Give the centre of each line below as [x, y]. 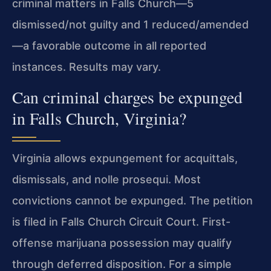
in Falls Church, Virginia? [99, 118]
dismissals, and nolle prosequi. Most [106, 179]
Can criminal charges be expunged [127, 97]
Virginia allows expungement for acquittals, [125, 158]
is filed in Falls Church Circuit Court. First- [121, 221]
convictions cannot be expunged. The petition [132, 200]
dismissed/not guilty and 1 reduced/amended [130, 25]
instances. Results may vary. [87, 67]
